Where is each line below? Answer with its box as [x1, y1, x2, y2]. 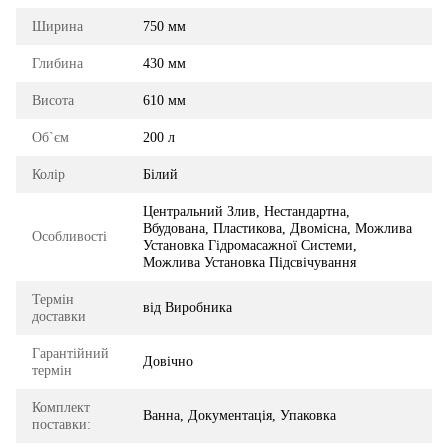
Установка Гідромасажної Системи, [143, 237, 357, 253]
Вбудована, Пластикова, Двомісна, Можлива [143, 220, 412, 236]
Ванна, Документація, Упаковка [143, 407, 336, 423]
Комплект [32, 399, 90, 415]
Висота [32, 92, 74, 108]
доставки [32, 308, 86, 324]
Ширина [32, 18, 83, 34]
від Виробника [143, 299, 232, 315]
